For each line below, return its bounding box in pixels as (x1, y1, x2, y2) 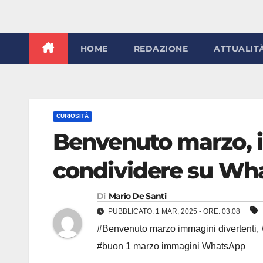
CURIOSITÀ (56, 113, 89, 119)
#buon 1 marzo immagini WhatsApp (97, 241, 245, 251)
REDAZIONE (133, 43, 188, 54)
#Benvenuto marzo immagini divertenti (97, 224, 257, 234)
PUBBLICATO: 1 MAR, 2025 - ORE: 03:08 (106, 207, 242, 215)
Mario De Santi (108, 191, 166, 201)
